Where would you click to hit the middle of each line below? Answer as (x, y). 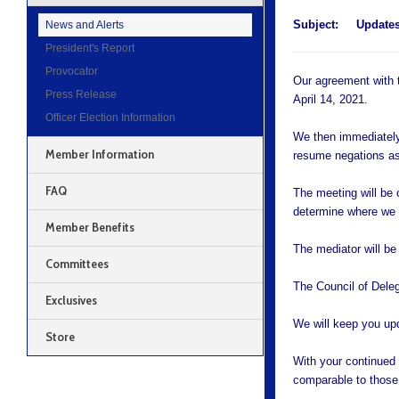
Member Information (100, 154)
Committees (77, 264)
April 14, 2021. (331, 99)
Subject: (318, 24)
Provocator (72, 71)
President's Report (90, 48)
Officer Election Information (110, 117)
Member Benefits (90, 227)
